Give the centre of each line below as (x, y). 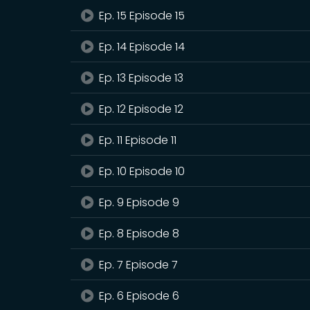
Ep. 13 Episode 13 (140, 78)
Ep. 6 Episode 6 (138, 296)
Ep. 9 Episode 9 (138, 202)
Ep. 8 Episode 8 (138, 234)
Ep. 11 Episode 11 (137, 140)
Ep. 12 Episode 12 (140, 109)
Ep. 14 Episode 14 (141, 47)
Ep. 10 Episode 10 (141, 171)
